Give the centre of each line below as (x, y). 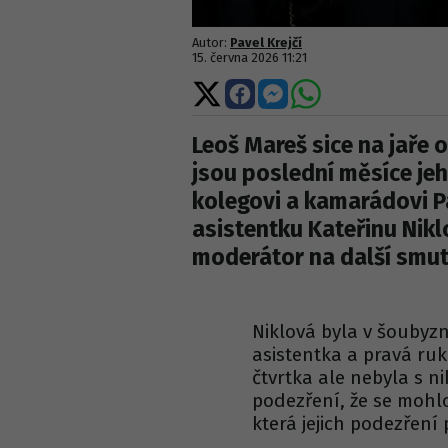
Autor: (211, 43)
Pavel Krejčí (266, 43)
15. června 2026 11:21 (249, 58)
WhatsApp (357, 128)
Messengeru (332, 128)
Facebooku (293, 128)
